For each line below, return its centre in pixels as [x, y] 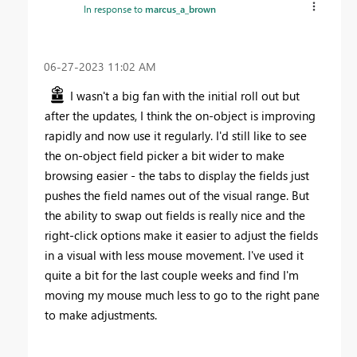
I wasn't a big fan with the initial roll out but [185, 95]
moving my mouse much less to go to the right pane [182, 294]
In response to [114, 9]
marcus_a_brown [180, 9]
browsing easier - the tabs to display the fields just [177, 175]
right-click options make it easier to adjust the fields [181, 235]
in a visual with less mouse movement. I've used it [174, 255]
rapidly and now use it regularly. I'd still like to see [176, 135]
